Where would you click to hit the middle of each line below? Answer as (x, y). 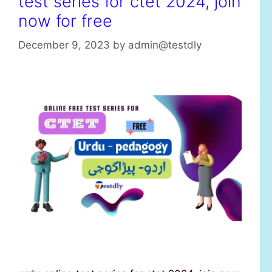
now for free (65, 21)
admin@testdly (165, 45)
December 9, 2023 (64, 45)
